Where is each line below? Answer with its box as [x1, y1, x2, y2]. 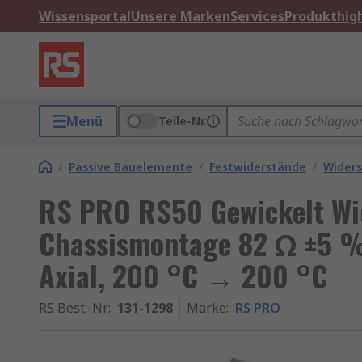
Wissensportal [39, 7, 131, 25]
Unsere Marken [131, 7, 230, 25]
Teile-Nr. [158, 113, 207, 128]
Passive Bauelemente [69, 159, 192, 175]
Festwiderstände [209, 159, 306, 175]
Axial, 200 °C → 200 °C [39, 254, 327, 297]
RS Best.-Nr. [39, 299, 108, 317]
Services [230, 7, 284, 25]
